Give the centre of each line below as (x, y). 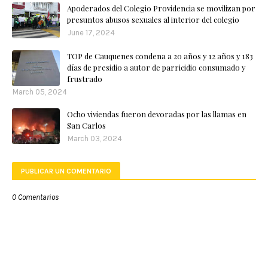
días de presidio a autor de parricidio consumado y (156, 68)
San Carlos (86, 126)
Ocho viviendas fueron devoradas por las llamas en (157, 114)
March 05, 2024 (40, 92)
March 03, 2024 (95, 139)
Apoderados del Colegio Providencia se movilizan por (161, 8)
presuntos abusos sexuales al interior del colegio (153, 20)
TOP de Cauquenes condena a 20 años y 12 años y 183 (160, 56)
